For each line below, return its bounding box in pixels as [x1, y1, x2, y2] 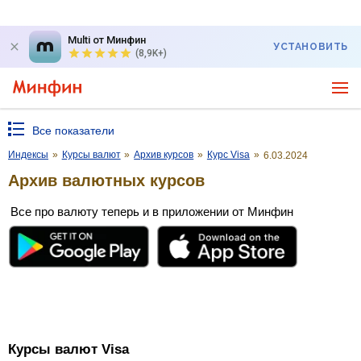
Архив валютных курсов [8, 171, 205, 189]
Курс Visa [206, 149, 250, 160]
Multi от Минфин [68, 34, 146, 46]
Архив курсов [134, 149, 194, 160]
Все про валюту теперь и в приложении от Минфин [10, 204, 293, 218]
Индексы [8, 149, 48, 160]
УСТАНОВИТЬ [273, 41, 348, 52]
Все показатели [32, 124, 114, 137]
